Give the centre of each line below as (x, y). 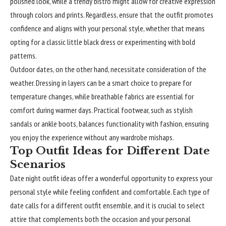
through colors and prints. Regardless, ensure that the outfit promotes (112, 15)
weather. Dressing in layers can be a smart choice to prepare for (101, 83)
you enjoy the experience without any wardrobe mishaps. (92, 137)
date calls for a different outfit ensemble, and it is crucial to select (107, 205)
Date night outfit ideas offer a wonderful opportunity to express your (111, 178)
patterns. (23, 55)
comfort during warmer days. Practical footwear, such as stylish (101, 110)
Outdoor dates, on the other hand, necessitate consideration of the (108, 69)
